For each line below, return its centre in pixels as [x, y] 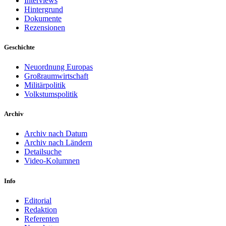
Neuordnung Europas [59, 67]
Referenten [42, 218]
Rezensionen [45, 27]
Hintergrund [44, 9]
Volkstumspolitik [51, 94]
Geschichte [19, 47]
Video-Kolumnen [52, 161]
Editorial [38, 200]
